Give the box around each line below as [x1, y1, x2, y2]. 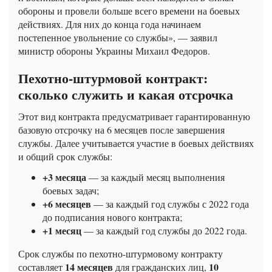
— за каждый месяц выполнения [86, 171, 225, 184]
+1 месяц [42, 223, 81, 238]
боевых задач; [42, 184, 99, 197]
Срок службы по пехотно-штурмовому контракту [18, 247, 223, 260]
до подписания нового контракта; [42, 211, 182, 224]
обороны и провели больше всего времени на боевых [18, 4, 240, 18]
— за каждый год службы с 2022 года [91, 197, 249, 211]
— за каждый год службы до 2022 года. [81, 224, 247, 237]
